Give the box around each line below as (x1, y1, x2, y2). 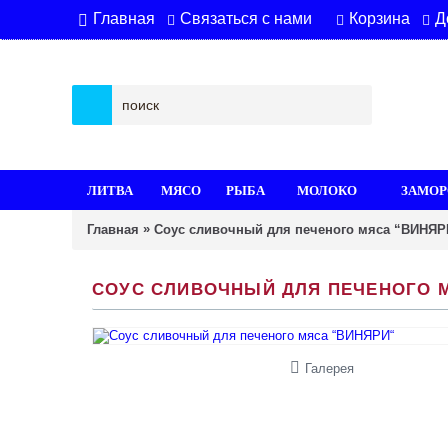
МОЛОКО (296, 180, 357, 199)
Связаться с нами (180, 10, 312, 27)
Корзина (349, 10, 410, 27)
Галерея (305, 361, 354, 376)
